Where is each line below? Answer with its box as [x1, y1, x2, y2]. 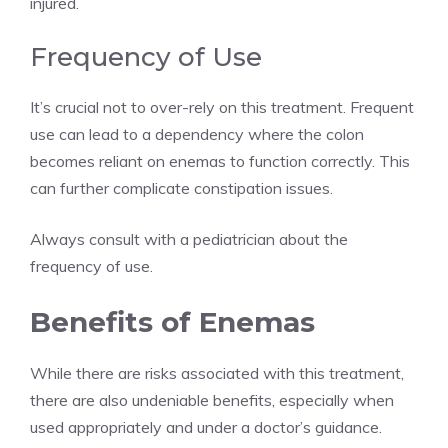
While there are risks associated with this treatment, [30, 363, 404, 384]
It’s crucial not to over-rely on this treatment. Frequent [30, 97, 414, 118]
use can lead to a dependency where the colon [30, 124, 364, 145]
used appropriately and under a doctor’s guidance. [30, 417, 382, 438]
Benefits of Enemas [30, 305, 315, 340]
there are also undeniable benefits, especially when [30, 390, 394, 411]
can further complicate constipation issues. [30, 178, 333, 199]
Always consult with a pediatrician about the [30, 229, 348, 250]
